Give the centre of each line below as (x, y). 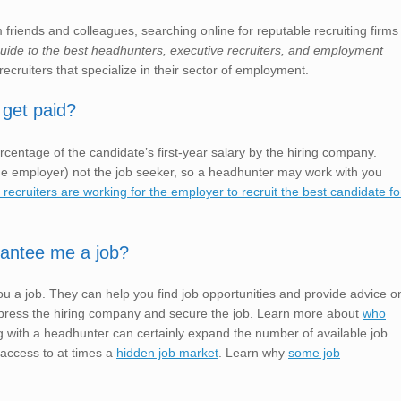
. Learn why (253, 353)
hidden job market (167, 353)
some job (314, 353)
